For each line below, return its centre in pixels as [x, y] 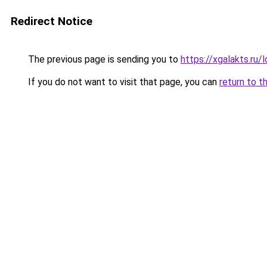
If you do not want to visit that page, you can [122, 82]
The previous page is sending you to [103, 59]
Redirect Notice [52, 21]
